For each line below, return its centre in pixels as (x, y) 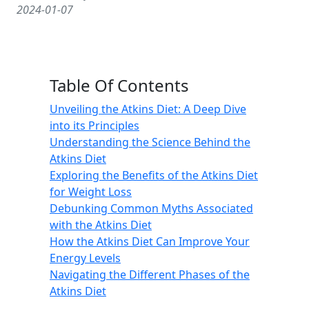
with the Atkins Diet (101, 225)
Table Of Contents (119, 85)
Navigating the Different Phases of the (150, 275)
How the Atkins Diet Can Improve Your (150, 241)
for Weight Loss (91, 192)
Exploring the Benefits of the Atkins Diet (154, 175)
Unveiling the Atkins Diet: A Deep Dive (148, 109)
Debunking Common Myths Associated (151, 208)
